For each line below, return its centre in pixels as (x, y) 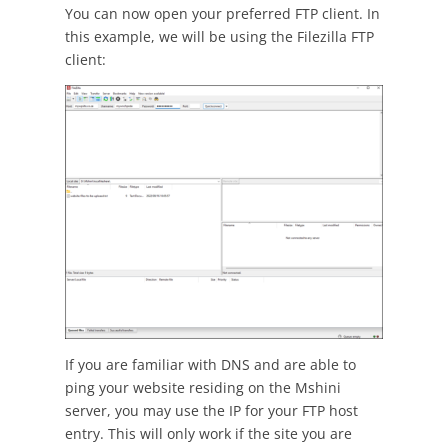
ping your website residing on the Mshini (202, 388)
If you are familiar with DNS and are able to (210, 365)
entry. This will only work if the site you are (208, 434)
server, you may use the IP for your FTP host (211, 411)
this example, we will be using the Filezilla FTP (219, 37)
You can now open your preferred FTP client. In (222, 14)
